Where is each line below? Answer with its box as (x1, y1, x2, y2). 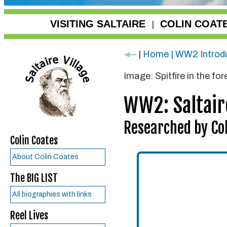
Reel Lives (10, 209, 48, 222)
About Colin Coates (12, 153, 79, 161)
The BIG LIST (10, 172, 58, 184)
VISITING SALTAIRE (50, 18, 145, 29)
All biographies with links (12, 191, 92, 198)
